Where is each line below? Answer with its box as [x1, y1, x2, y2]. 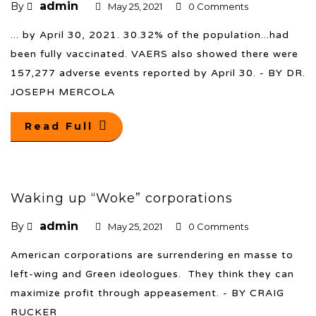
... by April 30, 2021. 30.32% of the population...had [11, 28, 289, 41]
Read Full [25, 119, 93, 133]
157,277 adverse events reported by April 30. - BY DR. [11, 66, 305, 79]
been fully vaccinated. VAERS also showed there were [11, 47, 298, 60]
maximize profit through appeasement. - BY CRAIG [11, 286, 284, 299]
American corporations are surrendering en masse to [11, 248, 293, 261]
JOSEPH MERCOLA [11, 85, 115, 98]
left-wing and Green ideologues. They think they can [11, 267, 294, 280]
